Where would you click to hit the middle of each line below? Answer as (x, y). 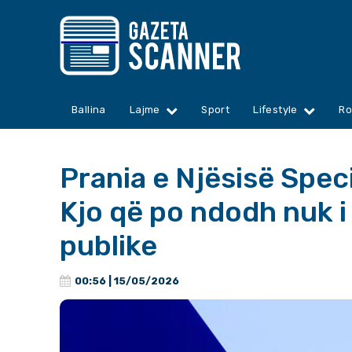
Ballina (89, 110)
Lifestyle (275, 110)
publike (108, 246)
